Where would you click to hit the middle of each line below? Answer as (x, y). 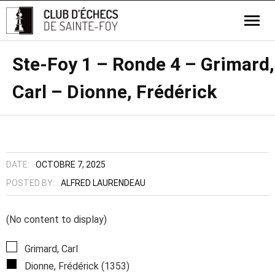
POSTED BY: (30, 183)
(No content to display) (56, 219)
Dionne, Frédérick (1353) (76, 266)
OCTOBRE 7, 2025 (71, 165)
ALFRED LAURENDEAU (103, 183)
